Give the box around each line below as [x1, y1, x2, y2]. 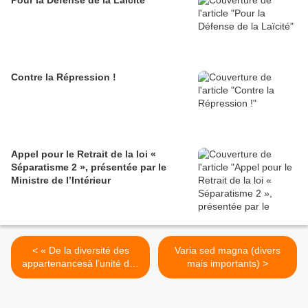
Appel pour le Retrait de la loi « [11, 148, 156, 160]
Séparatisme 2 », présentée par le [11, 162, 166, 173]
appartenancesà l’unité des [21, 258, 140, 269]
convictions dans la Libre [27, 271, 134, 283]
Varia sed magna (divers [175, 245, 280, 256]
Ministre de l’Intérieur [11, 175, 111, 186]
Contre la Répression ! [11, 71, 116, 83]
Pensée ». [58, 284, 102, 296]
